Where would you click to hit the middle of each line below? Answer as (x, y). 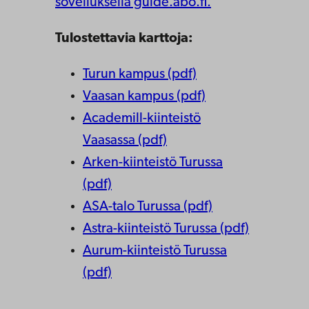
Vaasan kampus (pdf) (144, 97)
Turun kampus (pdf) (140, 74)
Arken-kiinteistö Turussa (153, 163)
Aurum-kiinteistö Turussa (155, 251)
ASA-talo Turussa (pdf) (148, 207)
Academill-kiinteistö (142, 119)
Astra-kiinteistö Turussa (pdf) (166, 229)
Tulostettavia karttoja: (124, 39)
